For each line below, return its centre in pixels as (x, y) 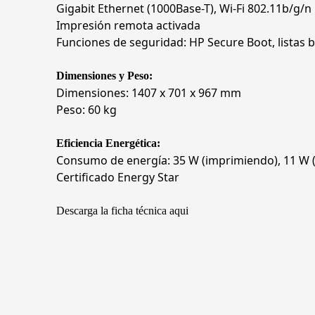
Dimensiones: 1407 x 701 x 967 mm (149, 93)
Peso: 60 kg (86, 110)
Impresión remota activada (128, 25)
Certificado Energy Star (118, 177)
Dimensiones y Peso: (104, 76)
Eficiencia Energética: (108, 143)
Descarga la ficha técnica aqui (122, 211)
